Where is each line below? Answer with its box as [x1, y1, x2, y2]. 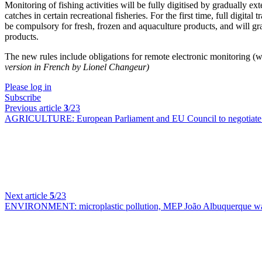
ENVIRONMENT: [5, 201, 79, 211]
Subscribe [5, 92, 41, 102]
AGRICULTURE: [5, 113, 77, 123]
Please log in [5, 82, 51, 92]
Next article [5, 191, 50, 201]
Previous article [5, 103, 64, 113]
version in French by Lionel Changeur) [5, 62, 149, 72]
